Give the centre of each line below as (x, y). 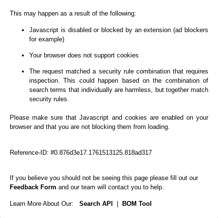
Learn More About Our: (45, 203)
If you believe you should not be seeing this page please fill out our (104, 178)
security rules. (49, 99)
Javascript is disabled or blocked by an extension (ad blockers (119, 30)
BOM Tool (137, 203)
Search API (96, 203)
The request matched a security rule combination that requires (119, 72)
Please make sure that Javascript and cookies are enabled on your (109, 118)
